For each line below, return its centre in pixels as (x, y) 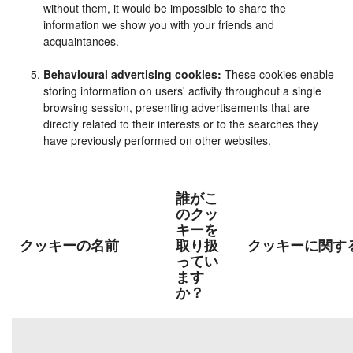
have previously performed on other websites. (157, 140)
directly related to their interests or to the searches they (181, 124)
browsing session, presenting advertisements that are (176, 107)
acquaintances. (81, 41)
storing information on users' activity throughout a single (182, 91)
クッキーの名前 (69, 244)
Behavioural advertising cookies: (132, 74)
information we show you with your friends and (159, 24)
